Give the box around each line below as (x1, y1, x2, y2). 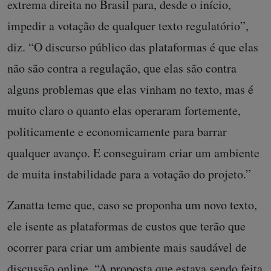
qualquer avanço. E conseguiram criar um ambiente (7, 144, 260, 161)
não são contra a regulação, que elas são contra (7, 59, 237, 76)
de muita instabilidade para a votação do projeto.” (7, 165, 251, 182)
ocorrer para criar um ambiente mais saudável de (7, 238, 247, 255)
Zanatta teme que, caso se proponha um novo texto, (7, 196, 257, 213)
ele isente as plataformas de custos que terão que (7, 217, 246, 234)
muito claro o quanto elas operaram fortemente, (7, 102, 241, 119)
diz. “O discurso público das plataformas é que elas (7, 38, 258, 55)
